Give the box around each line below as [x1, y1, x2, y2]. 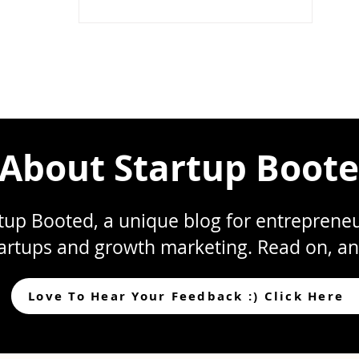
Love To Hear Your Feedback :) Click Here [28, 288, 344, 305]
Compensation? [99, 27, 259, 56]
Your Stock [99, 2, 208, 30]
